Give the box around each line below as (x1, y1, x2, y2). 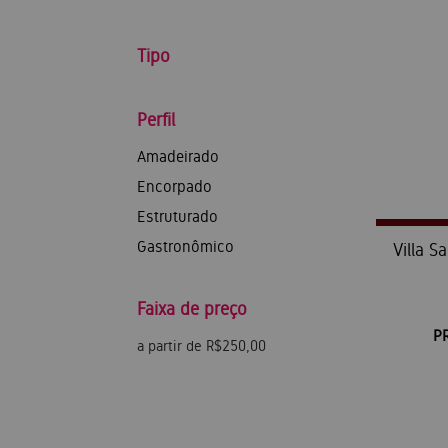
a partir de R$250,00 (137, 337, 266, 355)
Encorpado (137, 177, 212, 196)
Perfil (137, 109, 175, 130)
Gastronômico (137, 237, 234, 256)
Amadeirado (137, 147, 219, 166)
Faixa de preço (137, 298, 247, 319)
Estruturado (137, 207, 218, 226)
